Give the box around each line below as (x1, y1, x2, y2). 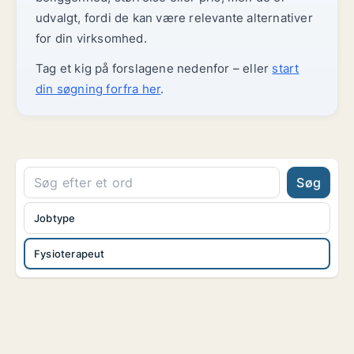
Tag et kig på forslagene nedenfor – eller (36, 61, 273, 76)
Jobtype (34, 212, 76, 224)
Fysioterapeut (34, 247, 105, 260)
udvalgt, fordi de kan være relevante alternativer (36, 10, 313, 25)
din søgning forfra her (36, 81, 161, 96)
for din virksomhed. (36, 31, 147, 46)
